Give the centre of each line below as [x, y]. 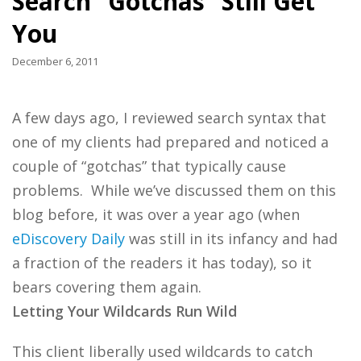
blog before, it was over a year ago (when [156, 214]
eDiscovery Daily [68, 239]
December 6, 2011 [55, 61]
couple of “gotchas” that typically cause [149, 166]
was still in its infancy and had [231, 239]
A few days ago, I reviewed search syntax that [169, 118]
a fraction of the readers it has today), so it [162, 263]
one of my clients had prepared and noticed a [170, 142]
